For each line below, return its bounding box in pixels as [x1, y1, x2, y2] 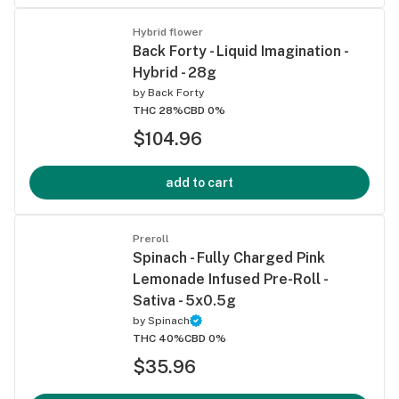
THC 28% [133, 103, 183, 117]
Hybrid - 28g [133, 63, 216, 81]
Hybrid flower [133, 25, 203, 38]
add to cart [166, 175, 233, 190]
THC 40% [133, 331, 184, 345]
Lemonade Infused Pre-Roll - [133, 270, 327, 288]
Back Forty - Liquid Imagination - [133, 42, 347, 60]
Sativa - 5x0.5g [133, 291, 236, 309]
